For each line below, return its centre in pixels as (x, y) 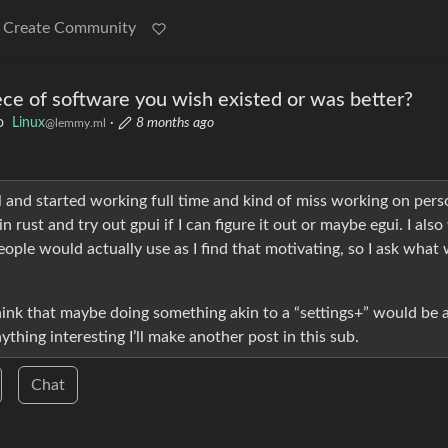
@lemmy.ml (75, 123)
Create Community (69, 28)
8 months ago (175, 123)
